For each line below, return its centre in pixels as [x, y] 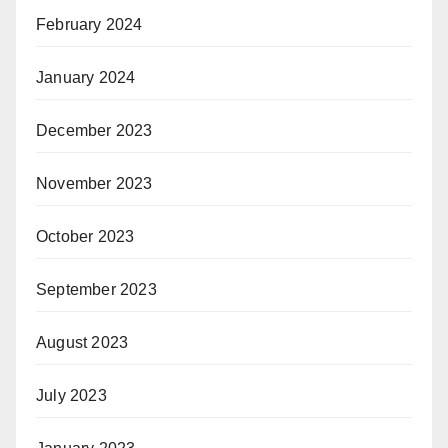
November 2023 [94, 184]
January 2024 [86, 78]
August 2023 [82, 343]
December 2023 [94, 131]
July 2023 [71, 396]
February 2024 [89, 25]
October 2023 [85, 237]
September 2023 [96, 290]
